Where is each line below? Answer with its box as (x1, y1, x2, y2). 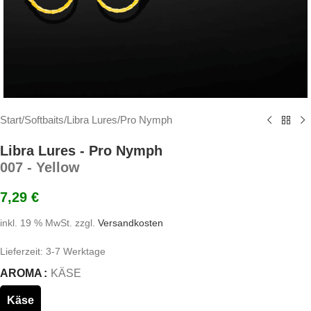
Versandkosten (98, 218, 163, 228)
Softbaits (24, 114, 64, 126)
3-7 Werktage (46, 246, 106, 257)
